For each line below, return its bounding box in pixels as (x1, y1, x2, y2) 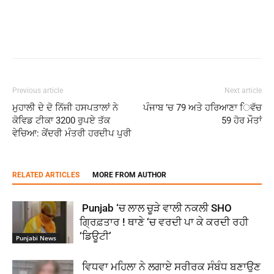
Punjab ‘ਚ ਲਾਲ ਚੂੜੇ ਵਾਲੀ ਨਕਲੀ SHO (80, 202, 232, 214)
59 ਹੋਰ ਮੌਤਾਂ (221, 115, 262, 126)
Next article (224, 86, 262, 95)
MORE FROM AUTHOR (92, 171, 166, 179)
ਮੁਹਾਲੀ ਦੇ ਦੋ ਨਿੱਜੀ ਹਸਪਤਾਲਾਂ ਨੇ (12, 102, 118, 113)
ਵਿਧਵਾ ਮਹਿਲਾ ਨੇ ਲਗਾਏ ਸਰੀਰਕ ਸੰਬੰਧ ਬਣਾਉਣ (80, 261, 261, 273)
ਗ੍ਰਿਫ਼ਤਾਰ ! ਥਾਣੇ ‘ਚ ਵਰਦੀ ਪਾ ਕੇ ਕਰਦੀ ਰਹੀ (80, 216, 248, 228)
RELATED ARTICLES (12, 171, 80, 179)
